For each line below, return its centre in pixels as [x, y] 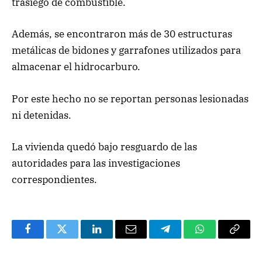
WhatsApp [222, 238]
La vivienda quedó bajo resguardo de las [104, 146]
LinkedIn [115, 238]
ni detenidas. [42, 115]
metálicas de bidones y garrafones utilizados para [126, 51]
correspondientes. [54, 179]
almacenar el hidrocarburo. [76, 67]
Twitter [76, 238]
